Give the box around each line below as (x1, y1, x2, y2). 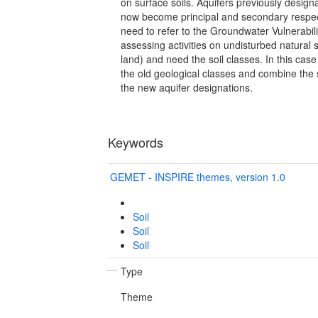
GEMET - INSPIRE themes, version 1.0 (110, 169, 285, 184)
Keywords (108, 132, 163, 151)
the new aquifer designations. (121, 79, 253, 94)
